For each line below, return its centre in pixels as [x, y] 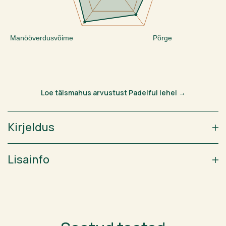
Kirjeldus [31, 127]
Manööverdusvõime [41, 38]
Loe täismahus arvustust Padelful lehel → [113, 93]
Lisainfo [29, 160]
